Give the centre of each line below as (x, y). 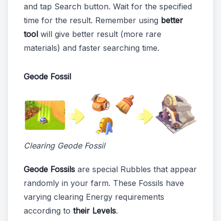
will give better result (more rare (100, 34)
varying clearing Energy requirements (94, 197)
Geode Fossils (49, 169)
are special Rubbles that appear (136, 169)
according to (48, 211)
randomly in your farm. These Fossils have (104, 183)
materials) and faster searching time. (92, 48)
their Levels (94, 211)
